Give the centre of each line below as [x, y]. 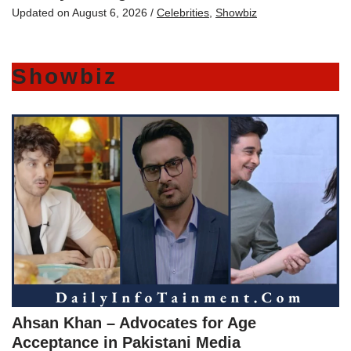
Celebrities [183, 12]
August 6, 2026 [110, 12]
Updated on [42, 12]
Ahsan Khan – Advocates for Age [134, 322]
